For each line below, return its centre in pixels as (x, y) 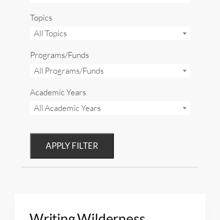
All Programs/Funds (69, 71)
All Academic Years (67, 108)
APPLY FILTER (72, 145)
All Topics (50, 33)
